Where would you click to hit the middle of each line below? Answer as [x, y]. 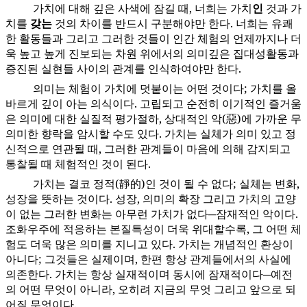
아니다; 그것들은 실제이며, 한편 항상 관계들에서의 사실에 [148, 259]
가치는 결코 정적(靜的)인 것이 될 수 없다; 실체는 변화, [166, 184]
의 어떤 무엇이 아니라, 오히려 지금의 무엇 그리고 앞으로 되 [151, 290]
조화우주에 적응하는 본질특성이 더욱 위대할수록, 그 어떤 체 [153, 229]
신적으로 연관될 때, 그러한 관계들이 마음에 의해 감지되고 [148, 149]
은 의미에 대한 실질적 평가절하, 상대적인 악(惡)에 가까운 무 [153, 119]
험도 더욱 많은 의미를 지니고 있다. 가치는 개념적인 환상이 [149, 244]
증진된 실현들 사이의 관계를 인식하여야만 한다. [123, 69]
